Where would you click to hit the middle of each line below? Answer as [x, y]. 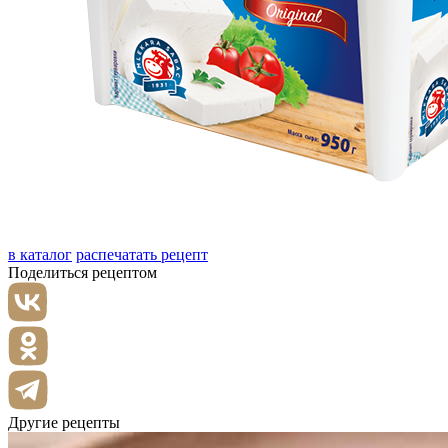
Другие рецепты [64, 423]
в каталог [40, 255]
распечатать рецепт [142, 255]
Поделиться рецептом [82, 273]
